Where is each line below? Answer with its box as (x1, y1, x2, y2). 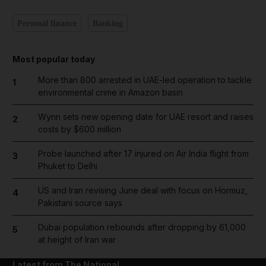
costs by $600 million (37, 124, 121, 134)
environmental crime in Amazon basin (37, 87, 183, 97)
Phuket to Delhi (37, 161, 97, 171)
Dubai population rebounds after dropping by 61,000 (37, 222, 246, 232)
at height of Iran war (37, 235, 116, 245)
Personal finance (17, 18, 77, 28)
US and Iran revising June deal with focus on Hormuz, (37, 185, 248, 195)
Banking (92, 18, 123, 28)
